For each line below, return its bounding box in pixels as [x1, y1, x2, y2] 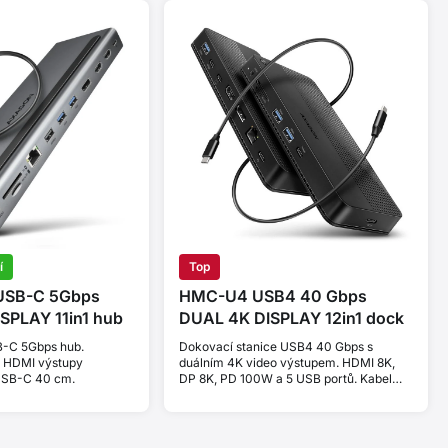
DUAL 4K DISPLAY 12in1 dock [178, 308, 404, 329]
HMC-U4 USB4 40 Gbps [178, 286, 367, 307]
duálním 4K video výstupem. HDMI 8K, [178, 355, 395, 371]
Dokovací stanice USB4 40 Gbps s [178, 339, 373, 355]
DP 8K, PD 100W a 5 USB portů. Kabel [178, 371, 392, 387]
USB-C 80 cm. [178, 387, 261, 403]
